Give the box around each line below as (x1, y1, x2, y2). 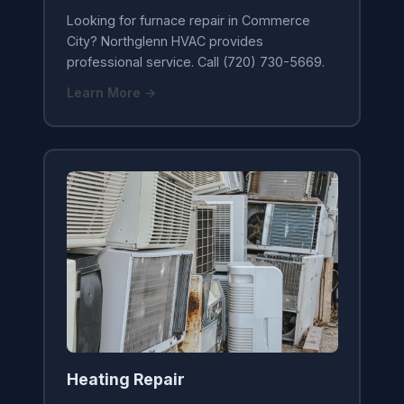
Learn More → (66, 85, 156, 101)
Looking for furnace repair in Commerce (66, 13, 310, 29)
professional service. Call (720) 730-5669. (66, 54, 325, 70)
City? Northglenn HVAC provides (66, 33, 263, 50)
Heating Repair (66, 369, 185, 389)
